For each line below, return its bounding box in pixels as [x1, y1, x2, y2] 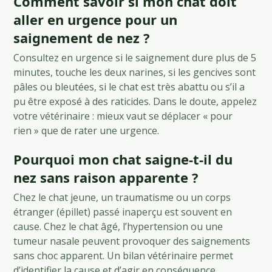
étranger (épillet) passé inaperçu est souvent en [13, 205, 233, 219]
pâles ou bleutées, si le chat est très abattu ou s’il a [13, 80, 245, 93]
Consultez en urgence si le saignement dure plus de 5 [13, 50, 257, 64]
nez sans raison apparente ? [13, 168, 199, 186]
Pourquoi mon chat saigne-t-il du [13, 149, 233, 168]
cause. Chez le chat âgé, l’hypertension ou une [13, 219, 223, 233]
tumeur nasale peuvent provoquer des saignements [13, 234, 251, 248]
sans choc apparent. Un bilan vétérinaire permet [13, 248, 234, 262]
